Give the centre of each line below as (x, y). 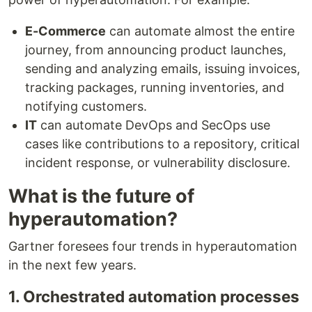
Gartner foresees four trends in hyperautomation (153, 246)
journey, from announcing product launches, (156, 50)
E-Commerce (65, 31)
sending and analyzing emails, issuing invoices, (163, 69)
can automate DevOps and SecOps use (154, 125)
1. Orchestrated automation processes (154, 296)
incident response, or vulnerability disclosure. (158, 163)
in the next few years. (72, 265)
